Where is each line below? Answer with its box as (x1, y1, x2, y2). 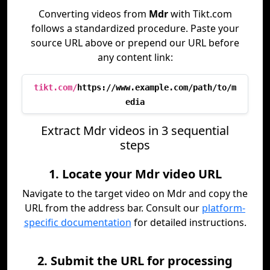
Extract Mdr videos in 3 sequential (41, 122, 229, 139)
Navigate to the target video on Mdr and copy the (22, 187, 248, 200)
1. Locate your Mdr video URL (48, 166, 222, 182)
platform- (202, 201, 245, 215)
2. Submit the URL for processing (37, 253, 233, 269)
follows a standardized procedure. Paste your (31, 22, 239, 35)
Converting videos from (38, 7, 149, 20)
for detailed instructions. (131, 216, 246, 229)
